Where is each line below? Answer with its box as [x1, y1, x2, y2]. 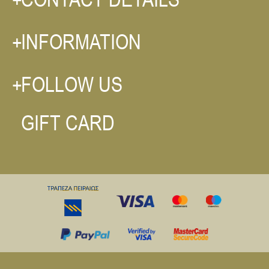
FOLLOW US [21, 72, 122, 97]
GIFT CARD [21, 110, 115, 135]
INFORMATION [21, 29, 141, 54]
